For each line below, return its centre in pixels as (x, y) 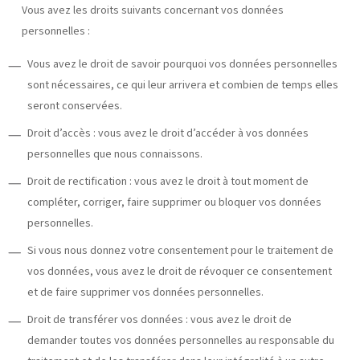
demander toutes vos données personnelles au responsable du (180, 340)
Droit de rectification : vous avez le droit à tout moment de (168, 181)
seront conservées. (74, 106)
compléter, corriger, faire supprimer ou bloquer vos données (174, 202)
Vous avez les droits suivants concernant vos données (152, 10)
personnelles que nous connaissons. (115, 154)
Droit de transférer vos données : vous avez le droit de (159, 319)
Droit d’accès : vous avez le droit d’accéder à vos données (168, 133)
